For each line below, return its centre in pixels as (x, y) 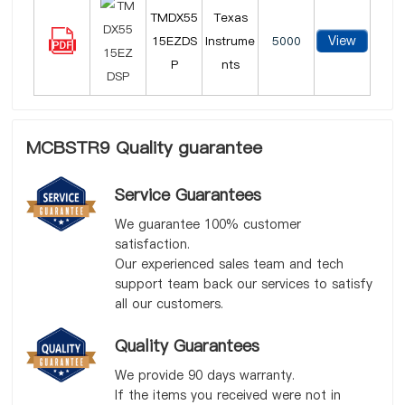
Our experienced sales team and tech (229, 264)
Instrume (231, 41)
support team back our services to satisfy (243, 284)
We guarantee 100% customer (207, 224)
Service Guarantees (188, 195)
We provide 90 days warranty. (204, 375)
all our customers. (169, 304)
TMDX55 (174, 17)
